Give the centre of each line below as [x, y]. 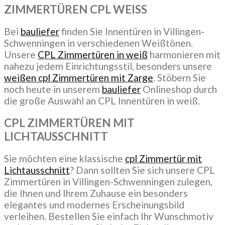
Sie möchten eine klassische [65, 158]
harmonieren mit [184, 55]
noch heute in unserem [53, 89]
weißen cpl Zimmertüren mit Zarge [79, 78]
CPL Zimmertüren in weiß [93, 55]
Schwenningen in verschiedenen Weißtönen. [98, 43]
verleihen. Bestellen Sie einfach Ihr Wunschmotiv [109, 216]
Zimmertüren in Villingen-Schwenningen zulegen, [108, 181]
